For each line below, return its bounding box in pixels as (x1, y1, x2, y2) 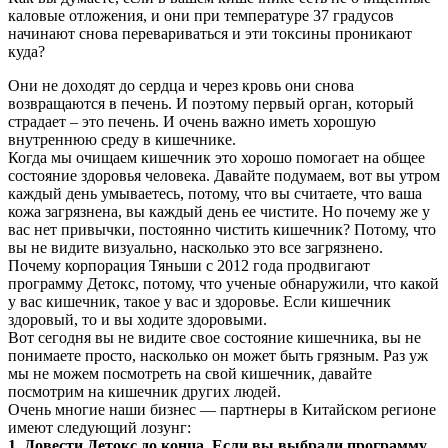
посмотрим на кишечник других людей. (8, 382, 281, 400)
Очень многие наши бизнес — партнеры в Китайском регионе (8, 400, 436, 418)
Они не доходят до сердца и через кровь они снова (8, 76, 354, 94)
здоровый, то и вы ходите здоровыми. (8, 310, 267, 328)
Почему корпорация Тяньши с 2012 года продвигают (8, 256, 370, 274)
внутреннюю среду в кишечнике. (8, 130, 236, 148)
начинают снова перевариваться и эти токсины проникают (8, 24, 412, 42)
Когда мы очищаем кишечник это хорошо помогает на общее (8, 148, 425, 166)
